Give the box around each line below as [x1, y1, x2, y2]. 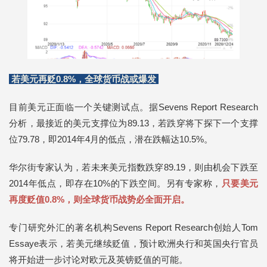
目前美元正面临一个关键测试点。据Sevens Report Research [9, 101, 258, 112]
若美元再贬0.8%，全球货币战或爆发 [9, 73, 159, 84]
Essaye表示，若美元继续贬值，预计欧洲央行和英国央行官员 [9, 238, 258, 249]
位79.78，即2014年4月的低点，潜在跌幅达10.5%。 [9, 133, 213, 144]
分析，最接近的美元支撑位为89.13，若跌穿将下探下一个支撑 [9, 117, 258, 128]
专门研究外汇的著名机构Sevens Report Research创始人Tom [9, 222, 258, 232]
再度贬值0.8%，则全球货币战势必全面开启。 [9, 194, 190, 204]
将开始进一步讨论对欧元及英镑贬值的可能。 [9, 254, 188, 265]
